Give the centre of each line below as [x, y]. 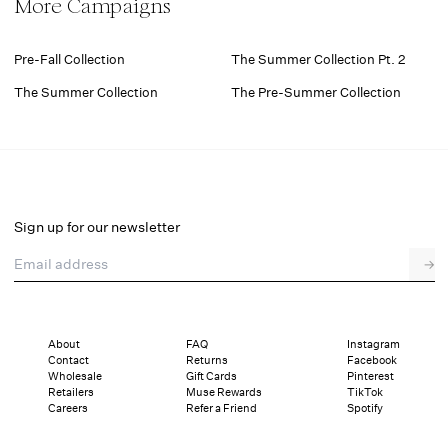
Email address [59, 256]
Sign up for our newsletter [96, 227]
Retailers [70, 392]
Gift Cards [211, 376]
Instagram [373, 344]
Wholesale [74, 376]
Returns [206, 360]
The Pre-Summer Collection [315, 91]
